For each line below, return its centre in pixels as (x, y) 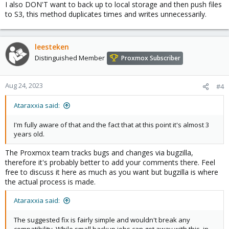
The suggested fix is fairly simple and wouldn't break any (102, 220)
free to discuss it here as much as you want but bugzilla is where (112, 172)
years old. (29, 134)
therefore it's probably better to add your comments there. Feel (110, 162)
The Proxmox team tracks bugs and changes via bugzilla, (99, 153)
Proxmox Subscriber (151, 58)
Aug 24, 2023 (24, 85)
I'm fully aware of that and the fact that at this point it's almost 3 (111, 125)
